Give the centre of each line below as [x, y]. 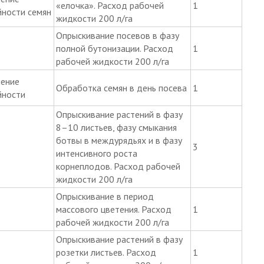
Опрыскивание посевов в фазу [117, 35]
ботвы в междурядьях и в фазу [119, 140]
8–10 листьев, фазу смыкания [116, 127]
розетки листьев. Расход [106, 252]
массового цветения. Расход [113, 209]
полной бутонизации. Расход [114, 48]
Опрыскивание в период [105, 196]
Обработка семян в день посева [121, 88]
